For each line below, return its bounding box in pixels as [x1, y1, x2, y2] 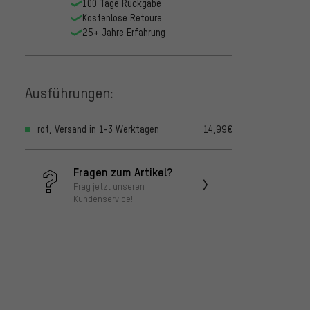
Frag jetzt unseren [73, 181, 145, 192]
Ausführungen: [25, 82, 113, 102]
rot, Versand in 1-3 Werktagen [37, 123, 159, 136]
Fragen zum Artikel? [73, 164, 172, 180]
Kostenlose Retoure [82, 12, 162, 24]
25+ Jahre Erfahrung [82, 26, 165, 39]
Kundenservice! [73, 193, 133, 205]
